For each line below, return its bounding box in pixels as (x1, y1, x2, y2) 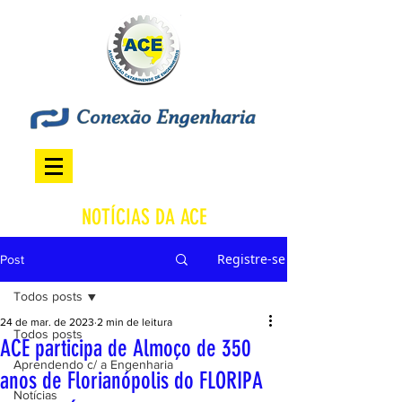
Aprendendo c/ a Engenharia (13, 357, 173, 371)
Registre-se (217, 250, 285, 267)
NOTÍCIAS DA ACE (81, 205, 206, 230)
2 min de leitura (97, 316, 172, 328)
